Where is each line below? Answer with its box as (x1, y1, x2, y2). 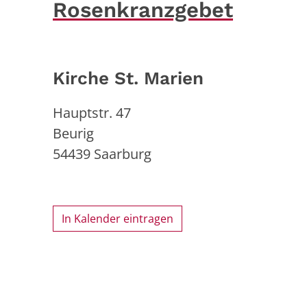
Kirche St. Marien (53, 67, 204, 88)
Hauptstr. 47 (53, 103, 131, 122)
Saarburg (94, 144, 151, 163)
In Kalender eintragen (62, 210, 173, 226)
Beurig (53, 123, 94, 143)
